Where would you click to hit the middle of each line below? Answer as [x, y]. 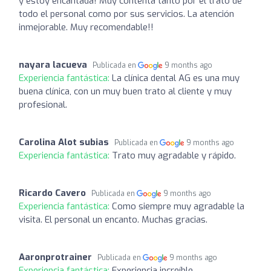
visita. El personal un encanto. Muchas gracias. [113, 219]
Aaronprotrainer [55, 257]
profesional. [43, 104]
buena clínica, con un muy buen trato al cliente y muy [125, 91]
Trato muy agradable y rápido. [174, 155]
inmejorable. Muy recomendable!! [86, 27]
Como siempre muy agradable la [178, 206]
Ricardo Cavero [52, 193]
